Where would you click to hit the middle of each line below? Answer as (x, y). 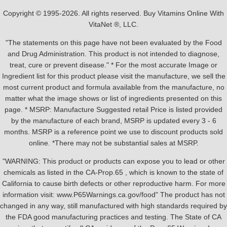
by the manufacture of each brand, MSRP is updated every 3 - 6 (113, 121)
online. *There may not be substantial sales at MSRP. (113, 143)
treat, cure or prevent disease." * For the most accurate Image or (113, 65)
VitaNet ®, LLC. (113, 24)
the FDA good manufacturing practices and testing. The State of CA (113, 217)
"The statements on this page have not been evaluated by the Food (113, 43)
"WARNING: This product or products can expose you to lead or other (113, 161)
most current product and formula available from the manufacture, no (113, 87)
